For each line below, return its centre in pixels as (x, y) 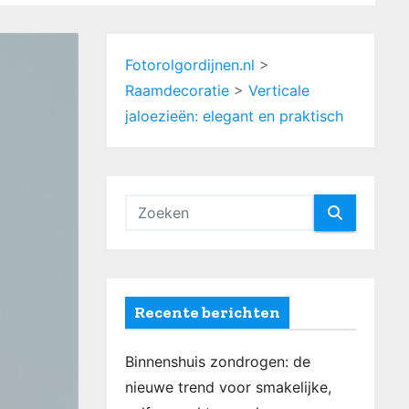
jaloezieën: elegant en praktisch (234, 116)
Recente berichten (207, 312)
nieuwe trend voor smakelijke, (228, 387)
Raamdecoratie (177, 90)
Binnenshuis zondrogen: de (218, 362)
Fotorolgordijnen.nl (190, 65)
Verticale (279, 90)
